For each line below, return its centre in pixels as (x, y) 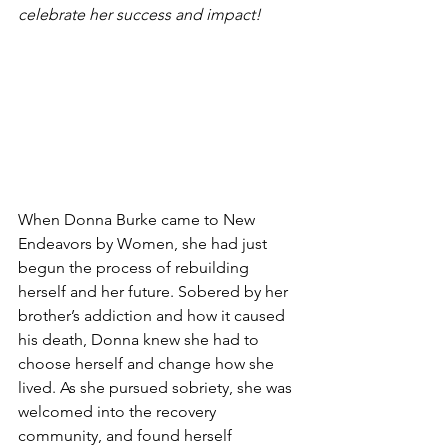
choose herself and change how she (148, 363)
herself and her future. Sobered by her (155, 291)
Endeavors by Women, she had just (144, 243)
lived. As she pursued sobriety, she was (157, 387)
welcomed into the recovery (119, 411)
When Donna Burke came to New (138, 219)
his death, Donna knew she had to (140, 339)
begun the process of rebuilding (135, 267)
